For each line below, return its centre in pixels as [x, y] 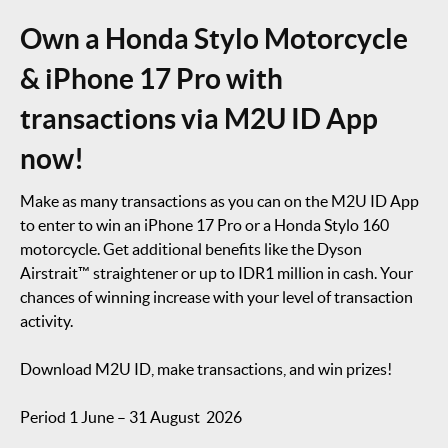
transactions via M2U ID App [199, 119]
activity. [46, 321]
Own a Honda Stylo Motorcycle [214, 39]
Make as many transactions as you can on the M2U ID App [219, 201]
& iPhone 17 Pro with [151, 79]
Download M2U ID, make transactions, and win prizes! [206, 369]
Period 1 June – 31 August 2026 [131, 417]
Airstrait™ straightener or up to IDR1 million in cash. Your [216, 273]
